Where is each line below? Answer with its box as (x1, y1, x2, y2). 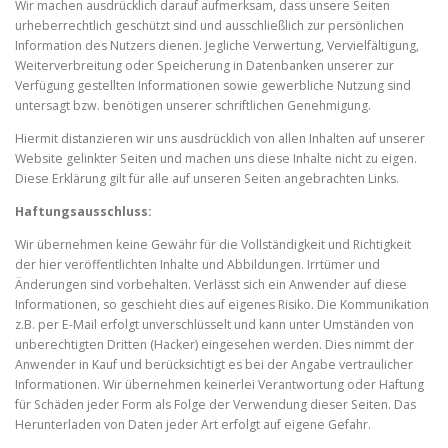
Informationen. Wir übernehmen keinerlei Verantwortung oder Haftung (15, 376, 424, 394)
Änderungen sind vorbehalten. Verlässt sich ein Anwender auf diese (15, 276, 407, 294)
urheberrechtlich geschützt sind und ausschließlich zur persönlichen (15, 16, 404, 34)
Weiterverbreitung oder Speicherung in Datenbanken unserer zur (15, 56, 394, 74)
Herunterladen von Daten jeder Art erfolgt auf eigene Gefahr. (15, 416, 371, 434)
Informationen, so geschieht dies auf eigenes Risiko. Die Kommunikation (15, 296, 429, 314)
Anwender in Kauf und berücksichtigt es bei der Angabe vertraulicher (15, 356, 413, 374)
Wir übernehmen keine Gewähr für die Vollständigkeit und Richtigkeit (15, 236, 411, 254)
